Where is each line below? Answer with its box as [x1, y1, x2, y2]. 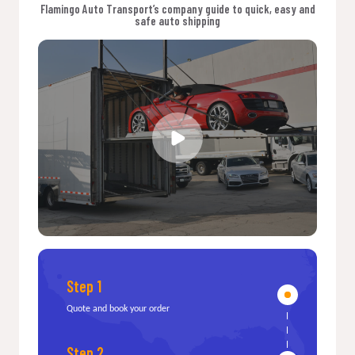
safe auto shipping [135, 13, 220, 28]
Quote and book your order [67, 303, 170, 314]
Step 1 [67, 276, 101, 296]
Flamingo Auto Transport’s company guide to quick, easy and [40, 2, 315, 16]
